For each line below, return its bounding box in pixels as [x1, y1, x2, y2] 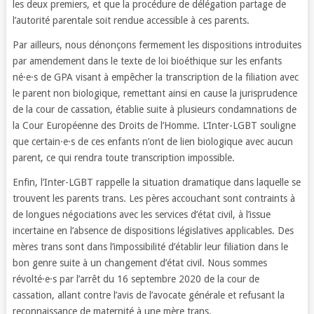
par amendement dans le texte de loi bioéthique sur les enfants [12, 55, 282, 67]
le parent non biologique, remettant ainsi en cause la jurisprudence [12, 88, 297, 99]
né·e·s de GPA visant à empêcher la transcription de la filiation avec [12, 71, 299, 83]
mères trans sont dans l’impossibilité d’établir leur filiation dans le [12, 241, 288, 252]
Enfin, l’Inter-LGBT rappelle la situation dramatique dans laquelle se [12, 177, 301, 188]
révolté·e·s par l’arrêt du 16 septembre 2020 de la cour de [12, 273, 259, 285]
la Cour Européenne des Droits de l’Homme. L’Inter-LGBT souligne [12, 120, 296, 131]
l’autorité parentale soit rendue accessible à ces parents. [12, 15, 250, 26]
